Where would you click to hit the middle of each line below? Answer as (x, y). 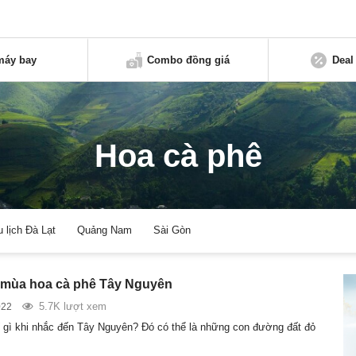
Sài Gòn (172, 230)
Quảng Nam (105, 230)
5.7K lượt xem (72, 306)
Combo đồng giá (189, 60)
